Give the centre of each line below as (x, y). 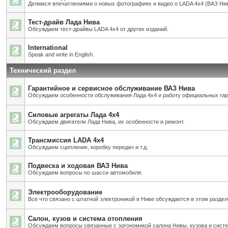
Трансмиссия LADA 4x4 (66, 140)
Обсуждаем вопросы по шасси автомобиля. (85, 173)
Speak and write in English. (61, 54)
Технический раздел (43, 70)
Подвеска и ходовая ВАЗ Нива (78, 166)
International (48, 48)
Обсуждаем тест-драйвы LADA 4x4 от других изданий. (98, 29)
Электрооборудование (65, 192)
